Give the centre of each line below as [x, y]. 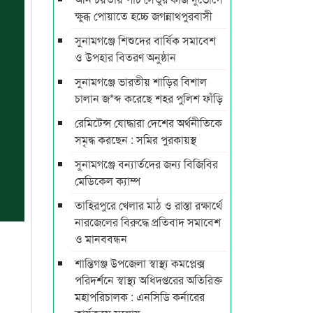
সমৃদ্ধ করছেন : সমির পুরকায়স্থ [136, 139]
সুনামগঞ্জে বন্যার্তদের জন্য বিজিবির [146, 164]
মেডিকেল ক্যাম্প [108, 181]
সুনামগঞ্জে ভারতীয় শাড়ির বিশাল [141, 81]
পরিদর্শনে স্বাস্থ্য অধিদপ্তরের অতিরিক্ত [148, 280]
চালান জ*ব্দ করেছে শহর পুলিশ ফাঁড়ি [149, 98]
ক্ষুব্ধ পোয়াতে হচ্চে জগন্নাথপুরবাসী [144, 16]
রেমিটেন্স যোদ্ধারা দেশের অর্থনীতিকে [148, 123]
